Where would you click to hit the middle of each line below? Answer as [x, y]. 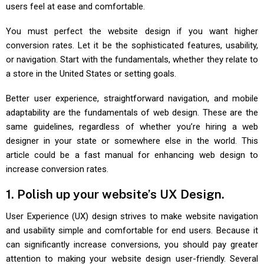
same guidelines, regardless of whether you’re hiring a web [132, 127]
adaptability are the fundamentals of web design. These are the [132, 113]
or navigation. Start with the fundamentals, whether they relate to [132, 60]
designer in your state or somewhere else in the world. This [132, 141]
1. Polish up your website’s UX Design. [115, 194]
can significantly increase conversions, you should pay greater [132, 244]
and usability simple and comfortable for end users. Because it [132, 230]
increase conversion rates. [57, 169]
